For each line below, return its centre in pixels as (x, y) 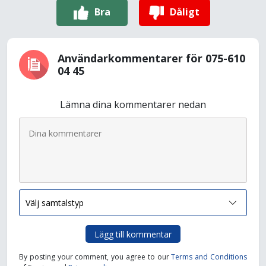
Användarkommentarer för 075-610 (151, 58)
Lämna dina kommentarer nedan (133, 104)
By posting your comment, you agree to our (95, 257)
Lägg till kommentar (133, 234)
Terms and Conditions (209, 257)
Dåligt (185, 12)
